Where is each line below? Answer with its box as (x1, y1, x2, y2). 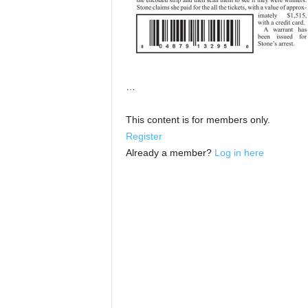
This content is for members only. (125, 114, 270, 126)
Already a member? (125, 147, 214, 159)
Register (125, 131, 162, 142)
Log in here (214, 147, 264, 159)
